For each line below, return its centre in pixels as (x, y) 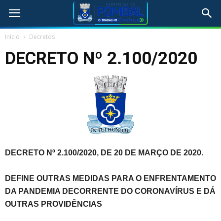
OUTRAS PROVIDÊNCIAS (54, 204)
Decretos (42, 37)
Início (12, 37)
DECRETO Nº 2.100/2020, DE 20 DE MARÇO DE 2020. (104, 153)
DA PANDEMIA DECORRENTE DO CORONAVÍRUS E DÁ (110, 191)
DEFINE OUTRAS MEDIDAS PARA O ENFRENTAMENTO (110, 179)
